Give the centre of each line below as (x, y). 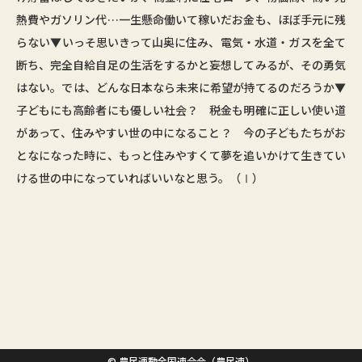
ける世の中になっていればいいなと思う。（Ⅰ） (140, 178)
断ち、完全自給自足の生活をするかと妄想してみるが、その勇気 (181, 65)
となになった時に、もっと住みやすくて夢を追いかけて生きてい (181, 155)
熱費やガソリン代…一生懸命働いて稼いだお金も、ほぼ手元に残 (181, 19)
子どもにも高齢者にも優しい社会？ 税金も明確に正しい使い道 (181, 110)
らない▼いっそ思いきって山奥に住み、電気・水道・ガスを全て (181, 42)
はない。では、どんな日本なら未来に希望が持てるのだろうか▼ (181, 87)
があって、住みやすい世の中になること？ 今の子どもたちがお (181, 133)
